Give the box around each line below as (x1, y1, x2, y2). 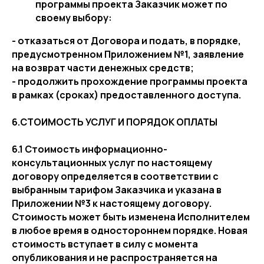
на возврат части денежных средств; (12, 61, 194, 74)
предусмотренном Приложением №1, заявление (12, 48, 244, 61)
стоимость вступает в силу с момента (12, 237, 198, 250)
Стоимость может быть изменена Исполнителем (12, 210, 250, 223)
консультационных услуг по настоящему (12, 156, 212, 169)
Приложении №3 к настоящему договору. (12, 197, 212, 210)
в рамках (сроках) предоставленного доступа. (12, 88, 241, 101)
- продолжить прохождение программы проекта (12, 75, 247, 88)
